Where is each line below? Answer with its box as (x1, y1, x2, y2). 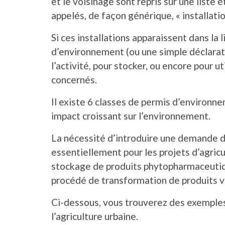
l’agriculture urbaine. (51, 210, 138, 222)
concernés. (51, 74, 97, 86)
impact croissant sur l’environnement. (51, 110, 210, 122)
